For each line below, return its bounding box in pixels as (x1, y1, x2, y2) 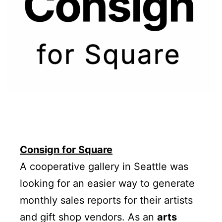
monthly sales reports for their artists (20, 194, 193, 207)
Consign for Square (20, 144, 112, 156)
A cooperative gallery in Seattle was (20, 161, 188, 173)
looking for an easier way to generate (20, 177, 195, 190)
